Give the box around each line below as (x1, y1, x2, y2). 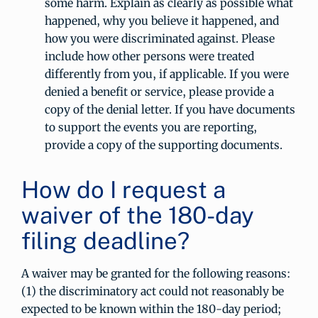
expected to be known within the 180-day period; (21, 302, 280, 316)
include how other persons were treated (44, 49, 254, 63)
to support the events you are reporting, (44, 120, 257, 134)
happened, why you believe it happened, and (44, 13, 279, 28)
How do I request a (21, 176, 226, 203)
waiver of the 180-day (21, 202, 254, 229)
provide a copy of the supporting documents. (44, 138, 283, 152)
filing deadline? (21, 227, 190, 254)
